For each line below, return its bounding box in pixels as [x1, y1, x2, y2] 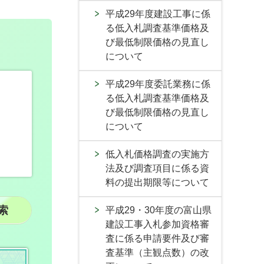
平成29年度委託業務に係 [105, 79, 210, 89]
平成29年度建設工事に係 [105, 9, 210, 19]
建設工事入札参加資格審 [105, 219, 209, 229]
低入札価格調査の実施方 [105, 149, 209, 159]
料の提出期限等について [105, 177, 209, 187]
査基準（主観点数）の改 [105, 247, 209, 258]
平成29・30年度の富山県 [105, 205, 212, 215]
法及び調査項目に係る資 [105, 163, 209, 173]
